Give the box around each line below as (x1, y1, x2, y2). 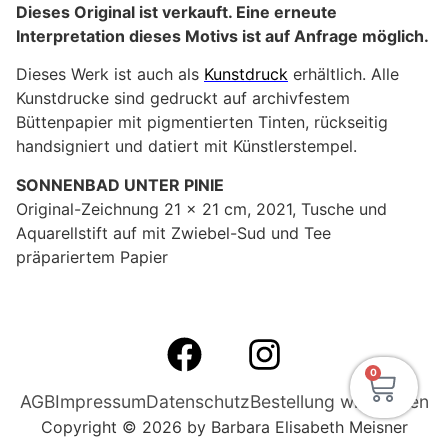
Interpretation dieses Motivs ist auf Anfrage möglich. (16, 25, 429, 46)
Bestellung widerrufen (249, 391, 429, 413)
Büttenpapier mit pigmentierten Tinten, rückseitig (16, 112, 388, 133)
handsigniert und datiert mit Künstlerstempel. (16, 136, 357, 157)
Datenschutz (145, 391, 250, 413)
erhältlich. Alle (288, 64, 399, 85)
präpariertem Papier (16, 246, 168, 267)
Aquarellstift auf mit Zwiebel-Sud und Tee (16, 222, 331, 243)
